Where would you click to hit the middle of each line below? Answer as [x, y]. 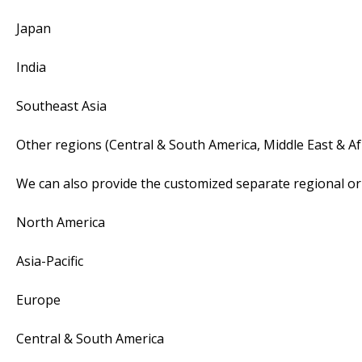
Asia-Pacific [50, 261]
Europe [38, 299]
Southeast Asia [61, 105]
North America [61, 222]
